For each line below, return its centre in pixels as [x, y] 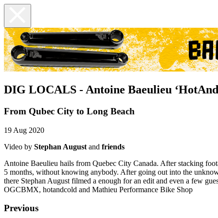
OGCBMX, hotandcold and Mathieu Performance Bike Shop [98, 189]
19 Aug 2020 [24, 130]
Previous [21, 208]
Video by [19, 146]
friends [113, 146]
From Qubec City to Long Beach [69, 111]
